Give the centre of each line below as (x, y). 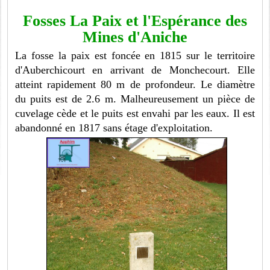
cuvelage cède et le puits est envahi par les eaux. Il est (135, 114)
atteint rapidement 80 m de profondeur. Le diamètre (135, 85)
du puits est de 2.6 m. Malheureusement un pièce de (135, 99)
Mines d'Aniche (135, 37)
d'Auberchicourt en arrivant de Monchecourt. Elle (135, 70)
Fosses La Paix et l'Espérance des (135, 21)
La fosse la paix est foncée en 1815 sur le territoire (135, 56)
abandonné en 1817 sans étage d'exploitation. (114, 128)
